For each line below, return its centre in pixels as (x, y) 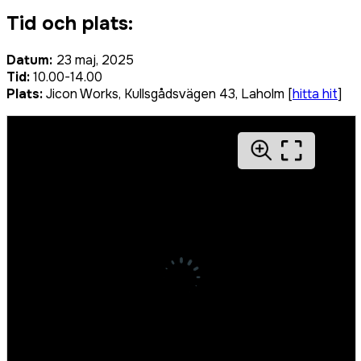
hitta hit (315, 94)
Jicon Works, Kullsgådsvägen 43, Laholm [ (168, 94)
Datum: (31, 60)
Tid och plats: (70, 24)
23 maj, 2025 (95, 60)
